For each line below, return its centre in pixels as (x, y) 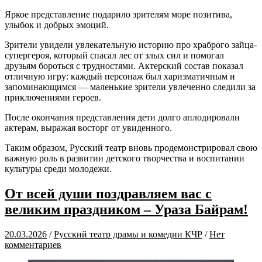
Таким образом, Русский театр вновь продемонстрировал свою (131, 147)
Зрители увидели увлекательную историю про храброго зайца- (131, 44)
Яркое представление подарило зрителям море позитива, (118, 14)
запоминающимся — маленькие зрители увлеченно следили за (130, 87)
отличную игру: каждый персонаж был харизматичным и (120, 76)
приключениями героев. (53, 97)
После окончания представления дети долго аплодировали (122, 117)
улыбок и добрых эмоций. (57, 25)
